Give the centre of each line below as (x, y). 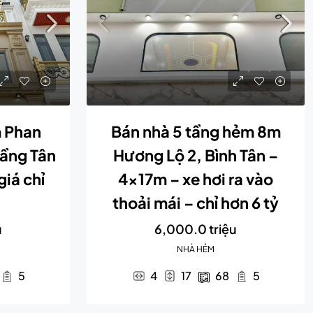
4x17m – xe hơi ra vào (196, 179)
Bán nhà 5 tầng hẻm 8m (196, 131)
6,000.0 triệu (196, 229)
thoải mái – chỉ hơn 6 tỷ (196, 203)
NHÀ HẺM (196, 249)
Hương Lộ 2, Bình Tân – (196, 155)
